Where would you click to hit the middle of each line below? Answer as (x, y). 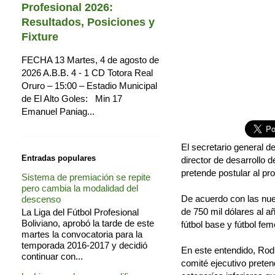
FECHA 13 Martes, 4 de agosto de (90, 60)
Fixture (40, 37)
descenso (41, 199)
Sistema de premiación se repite (86, 177)
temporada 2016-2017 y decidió (84, 246)
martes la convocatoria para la (82, 234)
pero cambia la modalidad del (80, 188)
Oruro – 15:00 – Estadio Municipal (89, 85)
